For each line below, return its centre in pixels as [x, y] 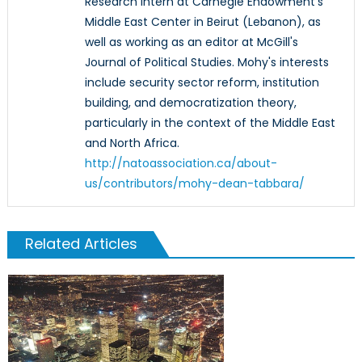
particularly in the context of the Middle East [210, 122]
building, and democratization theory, [190, 102]
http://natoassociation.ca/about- [181, 163]
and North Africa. [132, 143]
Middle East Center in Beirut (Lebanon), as [202, 21]
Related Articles [81, 243]
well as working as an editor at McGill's [191, 42]
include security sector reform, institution [202, 82]
